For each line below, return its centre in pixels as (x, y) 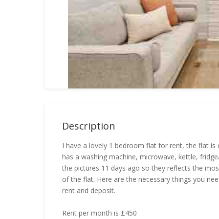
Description (89, 126)
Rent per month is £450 (99, 213)
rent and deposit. (89, 190)
